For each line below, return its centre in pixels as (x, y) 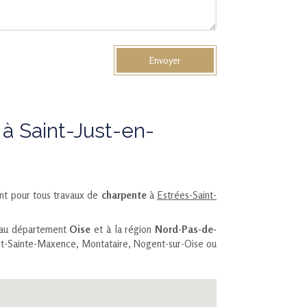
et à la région (123, 229)
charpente (124, 195)
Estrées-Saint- (187, 195)
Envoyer (165, 60)
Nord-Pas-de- (186, 229)
